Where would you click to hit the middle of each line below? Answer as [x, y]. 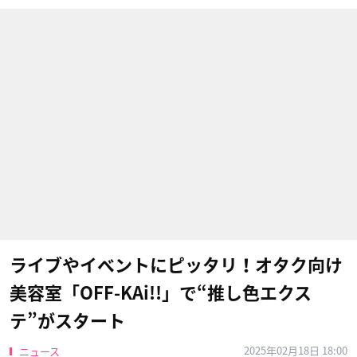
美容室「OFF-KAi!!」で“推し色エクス [161, 293]
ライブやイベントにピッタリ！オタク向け [176, 265]
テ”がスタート [67, 321]
